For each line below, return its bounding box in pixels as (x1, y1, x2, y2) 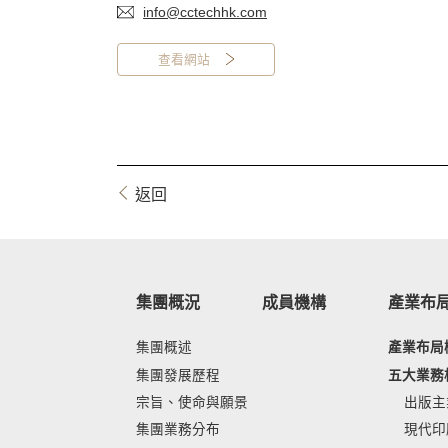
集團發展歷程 (136, 367, 220, 383)
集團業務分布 (136, 422, 220, 438)
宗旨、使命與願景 (136, 395, 248, 411)
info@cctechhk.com (143, 3, 267, 20)
